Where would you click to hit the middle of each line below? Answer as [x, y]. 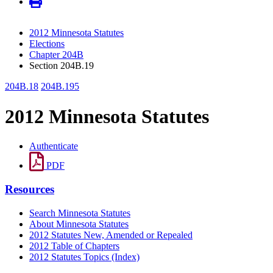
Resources [30, 189]
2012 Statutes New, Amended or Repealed [111, 235]
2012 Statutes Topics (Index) [84, 257]
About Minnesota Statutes [79, 224]
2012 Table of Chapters [74, 246]
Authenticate [54, 146]
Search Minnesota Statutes [80, 213]
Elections [47, 44]
